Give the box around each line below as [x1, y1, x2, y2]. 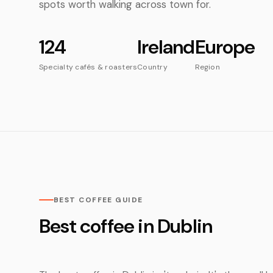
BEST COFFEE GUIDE [54, 195, 143, 205]
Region [194, 62, 220, 72]
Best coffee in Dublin [39, 213, 213, 239]
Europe [194, 34, 255, 60]
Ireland [137, 34, 195, 60]
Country [137, 62, 168, 72]
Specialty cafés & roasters [39, 62, 138, 72]
